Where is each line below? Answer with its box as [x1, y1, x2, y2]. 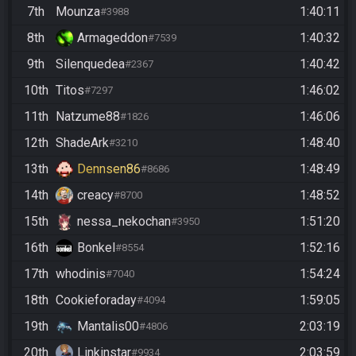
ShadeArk [56, 134, 109, 150]
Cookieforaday [56, 292, 137, 308]
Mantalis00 [77, 318, 139, 334]
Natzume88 [56, 108, 120, 124]
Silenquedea [56, 56, 125, 72]
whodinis [56, 265, 106, 281]
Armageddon [77, 29, 148, 45]
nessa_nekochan [77, 213, 171, 229]
